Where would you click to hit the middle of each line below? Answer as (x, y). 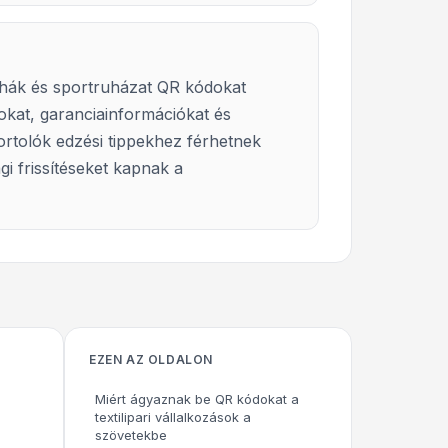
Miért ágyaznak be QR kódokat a (197, 399)
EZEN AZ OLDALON (151, 359)
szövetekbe (131, 435)
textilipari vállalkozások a (173, 417)
